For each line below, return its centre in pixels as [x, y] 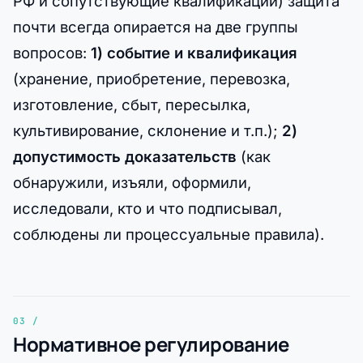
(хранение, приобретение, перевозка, [152, 79]
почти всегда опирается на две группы [156, 27]
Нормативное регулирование [151, 344]
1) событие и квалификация [194, 53]
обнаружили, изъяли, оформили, [132, 183]
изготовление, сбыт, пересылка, [132, 105]
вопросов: [52, 53]
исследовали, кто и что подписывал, [147, 209]
